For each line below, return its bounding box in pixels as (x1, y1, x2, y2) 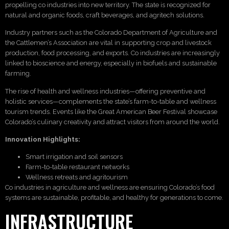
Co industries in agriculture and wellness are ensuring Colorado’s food (5, 184, 215, 192)
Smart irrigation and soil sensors (26, 153, 123, 161)
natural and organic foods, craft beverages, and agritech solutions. (5, 11, 204, 19)
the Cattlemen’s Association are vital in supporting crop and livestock (5, 39, 212, 47)
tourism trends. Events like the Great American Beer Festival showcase (5, 107, 217, 116)
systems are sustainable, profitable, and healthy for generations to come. (5, 194, 223, 202)
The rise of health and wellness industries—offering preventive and (5, 87, 205, 95)
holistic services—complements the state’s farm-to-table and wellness (5, 97, 216, 105)
